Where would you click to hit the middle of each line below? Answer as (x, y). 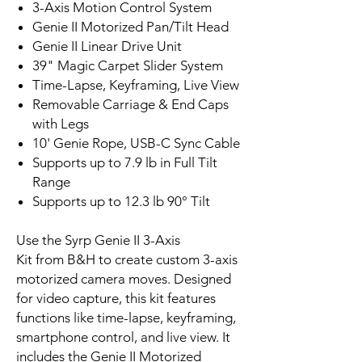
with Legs (61, 124)
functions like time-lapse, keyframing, (126, 318)
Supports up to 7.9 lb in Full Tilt (125, 162)
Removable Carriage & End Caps (130, 104)
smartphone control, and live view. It (123, 337)
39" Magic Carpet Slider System (128, 65)
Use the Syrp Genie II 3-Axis (98, 240)
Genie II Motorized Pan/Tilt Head (130, 27)
